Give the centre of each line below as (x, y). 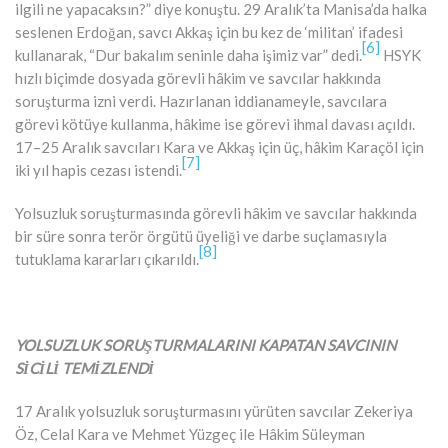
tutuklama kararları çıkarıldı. (107, 258)
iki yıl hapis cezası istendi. (98, 169)
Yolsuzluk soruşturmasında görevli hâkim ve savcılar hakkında (216, 212)
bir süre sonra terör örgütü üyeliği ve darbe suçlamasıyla (201, 235)
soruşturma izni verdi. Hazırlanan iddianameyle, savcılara (201, 100)
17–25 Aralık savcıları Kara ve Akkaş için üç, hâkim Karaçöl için (219, 146)
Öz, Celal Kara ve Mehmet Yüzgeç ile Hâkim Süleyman (190, 433)
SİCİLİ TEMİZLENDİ (84, 367)
